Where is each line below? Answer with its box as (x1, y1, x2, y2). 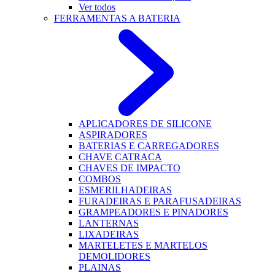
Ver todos (79, 2, 115, 12)
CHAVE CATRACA (79, 152, 162, 162)
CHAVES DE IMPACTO (79, 163, 180, 173)
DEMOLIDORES (79, 251, 150, 261)
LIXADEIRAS (79, 229, 139, 239)
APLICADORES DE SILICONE (79, 118, 212, 129)
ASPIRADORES (79, 130, 147, 140)
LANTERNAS (79, 218, 139, 228)
